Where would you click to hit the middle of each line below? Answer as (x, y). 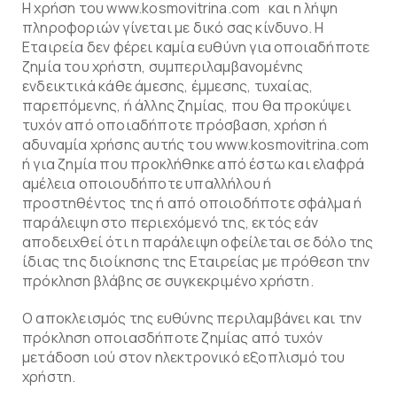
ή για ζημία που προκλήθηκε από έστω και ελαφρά (194, 164)
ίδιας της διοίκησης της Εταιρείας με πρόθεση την (196, 261)
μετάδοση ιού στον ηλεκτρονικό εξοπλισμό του (184, 357)
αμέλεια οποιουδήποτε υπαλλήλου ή (147, 183)
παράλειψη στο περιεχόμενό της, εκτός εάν (171, 222)
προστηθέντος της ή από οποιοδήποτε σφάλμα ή (192, 203)
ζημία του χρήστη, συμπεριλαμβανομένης (163, 66)
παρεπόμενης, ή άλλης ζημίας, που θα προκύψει (187, 105)
